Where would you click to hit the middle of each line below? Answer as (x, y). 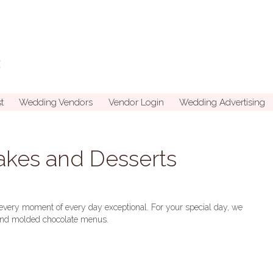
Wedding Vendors (56, 102)
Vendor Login (136, 102)
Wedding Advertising (222, 102)
